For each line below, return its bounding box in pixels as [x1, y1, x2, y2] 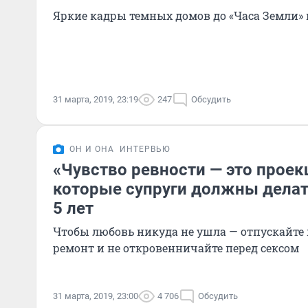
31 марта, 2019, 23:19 [53, 94, 138, 104]
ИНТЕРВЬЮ [120, 144, 170, 154]
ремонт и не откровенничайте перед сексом [53, 241, 299, 255]
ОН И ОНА [69, 144, 114, 154]
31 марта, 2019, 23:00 [53, 291, 138, 301]
